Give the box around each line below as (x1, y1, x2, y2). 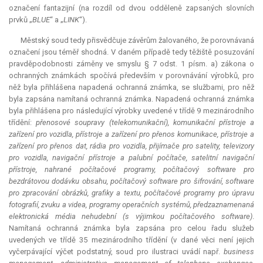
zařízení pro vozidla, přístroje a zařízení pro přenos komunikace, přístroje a (9, 130, 254, 139)
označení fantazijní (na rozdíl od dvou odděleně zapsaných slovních (9, 4, 254, 13)
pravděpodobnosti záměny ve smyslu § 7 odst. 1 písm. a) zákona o (9, 59, 254, 69)
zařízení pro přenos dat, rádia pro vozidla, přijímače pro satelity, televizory (9, 141, 254, 151)
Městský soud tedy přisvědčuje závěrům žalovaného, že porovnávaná (21, 36, 254, 45)
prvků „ (9, 15, 32, 25)
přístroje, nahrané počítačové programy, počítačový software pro (9, 165, 254, 174)
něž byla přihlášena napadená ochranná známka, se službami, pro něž (9, 83, 254, 92)
